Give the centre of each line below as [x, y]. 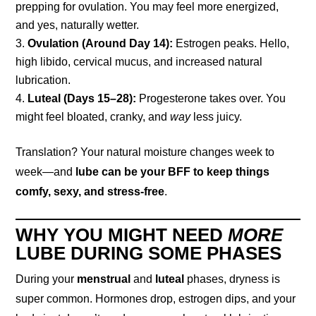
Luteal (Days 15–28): [82, 98]
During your [47, 279]
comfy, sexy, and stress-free [90, 192]
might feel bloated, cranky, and [93, 117]
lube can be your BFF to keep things [173, 172]
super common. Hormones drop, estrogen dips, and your [156, 299]
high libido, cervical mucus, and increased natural [139, 62]
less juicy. [217, 117]
